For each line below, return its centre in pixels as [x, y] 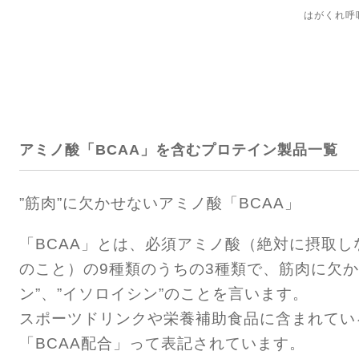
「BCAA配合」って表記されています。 [162, 343]
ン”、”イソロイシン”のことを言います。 [164, 294]
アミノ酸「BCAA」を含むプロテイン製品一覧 [179, 150]
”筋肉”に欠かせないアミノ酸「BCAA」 [160, 203]
